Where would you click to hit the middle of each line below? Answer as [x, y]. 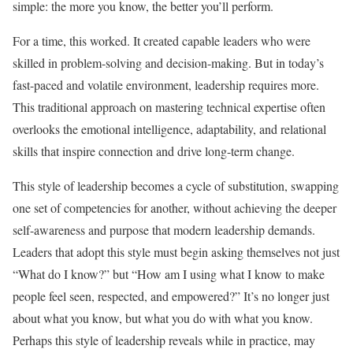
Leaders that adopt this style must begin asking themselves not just [176, 251]
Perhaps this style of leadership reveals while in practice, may [164, 340]
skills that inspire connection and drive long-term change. [154, 150]
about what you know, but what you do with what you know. [163, 318]
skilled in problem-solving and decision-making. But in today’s [168, 62]
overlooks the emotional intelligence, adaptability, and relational [169, 128]
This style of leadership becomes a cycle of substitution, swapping [176, 185]
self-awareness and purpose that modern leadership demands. [164, 229]
